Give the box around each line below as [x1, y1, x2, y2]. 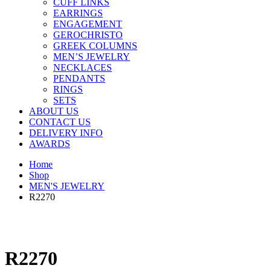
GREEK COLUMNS [53, 41, 137, 51]
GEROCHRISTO [53, 30, 123, 41]
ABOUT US [29, 106, 79, 117]
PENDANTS [53, 73, 105, 84]
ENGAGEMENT [53, 19, 122, 30]
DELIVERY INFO [29, 128, 103, 139]
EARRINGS [53, 8, 103, 19]
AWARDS [29, 139, 70, 149]
